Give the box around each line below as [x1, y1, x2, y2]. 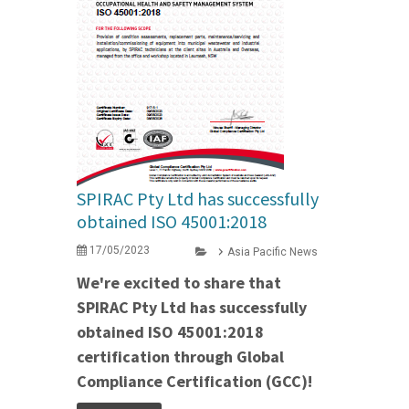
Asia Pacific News [227, 246, 318, 259]
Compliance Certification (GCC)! [77, 371, 312, 393]
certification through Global [77, 346, 284, 368]
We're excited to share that [77, 272, 281, 294]
